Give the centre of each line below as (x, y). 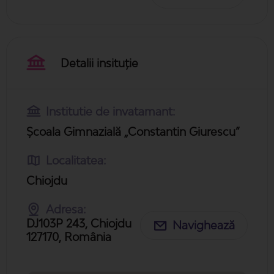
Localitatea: (76, 160)
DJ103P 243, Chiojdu (79, 223)
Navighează (204, 225)
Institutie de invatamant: (110, 111)
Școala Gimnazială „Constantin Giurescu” (133, 131)
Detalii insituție (99, 63)
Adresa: (66, 209)
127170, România (69, 236)
